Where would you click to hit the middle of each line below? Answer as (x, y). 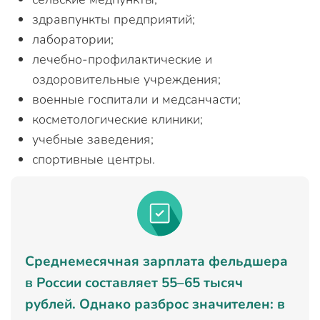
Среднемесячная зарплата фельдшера (156, 261)
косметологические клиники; (117, 119)
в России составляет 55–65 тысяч (134, 283)
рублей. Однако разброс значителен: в (155, 304)
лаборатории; (73, 39)
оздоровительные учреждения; (126, 79)
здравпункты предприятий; (114, 19)
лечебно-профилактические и (122, 59)
